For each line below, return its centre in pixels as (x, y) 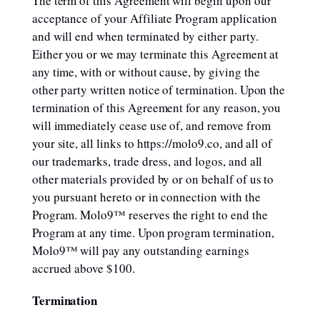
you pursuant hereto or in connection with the (146, 197)
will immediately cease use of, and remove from (151, 125)
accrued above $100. (83, 268)
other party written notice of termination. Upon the (159, 90)
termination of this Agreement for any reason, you (156, 107)
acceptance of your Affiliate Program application (155, 18)
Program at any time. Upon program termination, (153, 232)
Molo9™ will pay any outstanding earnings (140, 250)
